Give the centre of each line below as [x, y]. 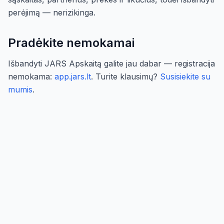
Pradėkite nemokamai [71, 43]
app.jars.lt [73, 76]
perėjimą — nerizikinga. [52, 12]
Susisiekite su [185, 76]
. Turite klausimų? [125, 76]
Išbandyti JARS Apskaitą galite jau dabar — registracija [111, 63]
